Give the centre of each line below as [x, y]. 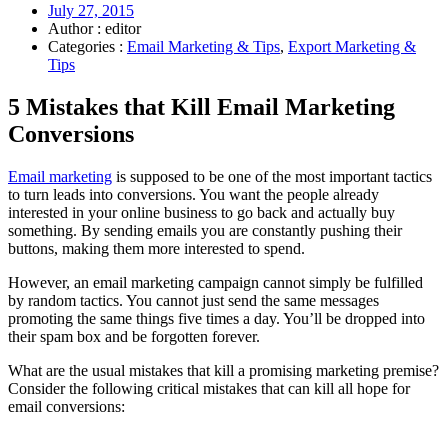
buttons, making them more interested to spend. [156, 248]
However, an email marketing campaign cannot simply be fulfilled [215, 282]
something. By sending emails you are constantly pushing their [205, 230]
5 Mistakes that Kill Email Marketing [201, 106]
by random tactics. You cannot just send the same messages [193, 300]
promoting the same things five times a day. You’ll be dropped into [216, 318]
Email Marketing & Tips [203, 46]
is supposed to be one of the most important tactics [272, 176]
